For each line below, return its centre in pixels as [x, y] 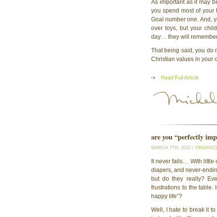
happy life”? [167, 196]
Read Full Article [180, 78]
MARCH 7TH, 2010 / [173, 148]
